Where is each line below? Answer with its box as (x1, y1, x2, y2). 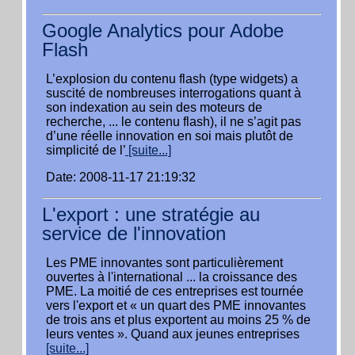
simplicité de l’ (46, 143, 125, 157)
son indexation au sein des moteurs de (46, 101, 262, 114)
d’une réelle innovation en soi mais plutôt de (46, 129, 293, 143)
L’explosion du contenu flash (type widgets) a (46, 72, 298, 86)
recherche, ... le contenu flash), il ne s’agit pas (46, 115, 301, 128)
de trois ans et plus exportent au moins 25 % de (46, 313, 311, 326)
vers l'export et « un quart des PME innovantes (46, 299, 306, 312)
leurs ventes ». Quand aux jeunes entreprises (46, 327, 300, 341)
